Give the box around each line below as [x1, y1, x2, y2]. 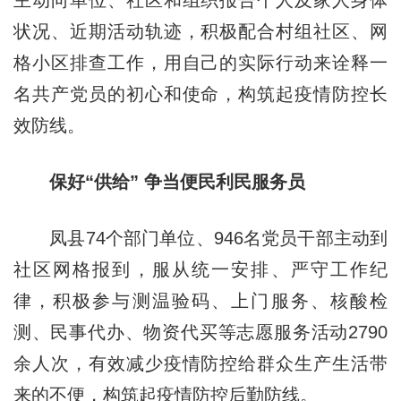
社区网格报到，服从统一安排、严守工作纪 [13, 260, 388, 280]
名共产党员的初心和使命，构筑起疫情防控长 [13, 84, 388, 105]
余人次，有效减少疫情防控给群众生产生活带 [13, 354, 388, 374]
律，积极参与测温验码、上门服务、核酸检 [13, 291, 388, 311]
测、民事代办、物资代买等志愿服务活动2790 [13, 322, 388, 343]
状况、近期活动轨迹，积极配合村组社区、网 [13, 21, 388, 42]
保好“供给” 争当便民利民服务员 [48, 172, 305, 192]
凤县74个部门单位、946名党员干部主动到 [13, 228, 388, 249]
